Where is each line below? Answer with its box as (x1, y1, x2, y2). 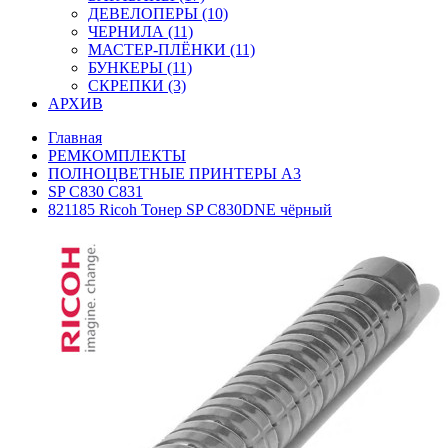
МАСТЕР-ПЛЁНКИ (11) (88, 41, 255, 58)
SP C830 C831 (48, 183, 143, 200)
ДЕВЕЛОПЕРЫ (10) (88, 5, 228, 22)
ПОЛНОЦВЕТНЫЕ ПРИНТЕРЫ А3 (48, 165, 301, 182)
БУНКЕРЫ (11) (88, 59, 192, 76)
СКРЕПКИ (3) (88, 77, 186, 94)
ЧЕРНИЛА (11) (88, 23, 193, 40)
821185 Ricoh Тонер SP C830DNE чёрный (48, 201, 332, 218)
